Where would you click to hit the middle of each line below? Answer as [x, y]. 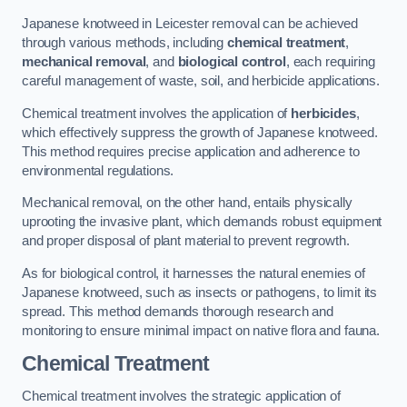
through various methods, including [124, 43]
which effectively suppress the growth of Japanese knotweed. [200, 132]
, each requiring [330, 62]
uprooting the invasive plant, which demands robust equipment [202, 222]
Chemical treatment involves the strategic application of [181, 396]
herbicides [323, 113]
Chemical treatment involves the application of [157, 113]
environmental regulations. [98, 170]
